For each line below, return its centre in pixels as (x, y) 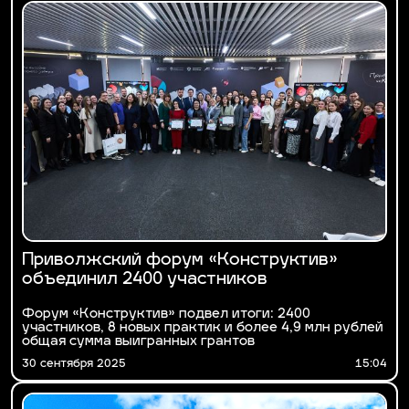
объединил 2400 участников (145, 280)
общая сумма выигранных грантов (138, 342)
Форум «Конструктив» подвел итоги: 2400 (166, 315)
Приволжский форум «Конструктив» (180, 261)
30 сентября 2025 (74, 365)
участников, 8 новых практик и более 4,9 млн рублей (203, 329)
